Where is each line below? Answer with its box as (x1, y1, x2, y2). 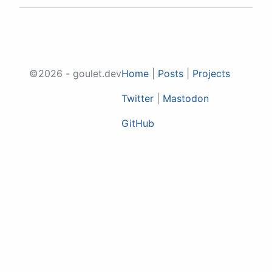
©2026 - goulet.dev (29, 67, 121, 80)
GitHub (121, 117, 154, 130)
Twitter (121, 92, 154, 105)
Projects (192, 67, 230, 80)
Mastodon (163, 92, 209, 105)
